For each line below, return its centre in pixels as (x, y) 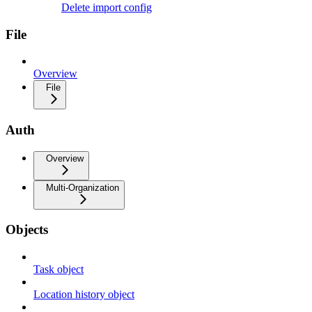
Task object (58, 270)
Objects (27, 230)
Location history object (84, 295)
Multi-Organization (83, 187)
